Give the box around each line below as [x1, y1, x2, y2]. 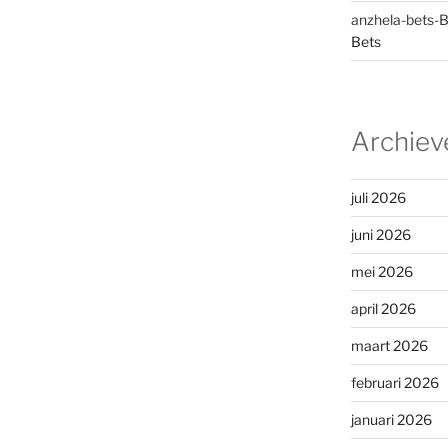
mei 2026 [350, 263, 413, 281]
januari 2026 [350, 411, 432, 429]
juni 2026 [350, 226, 411, 244]
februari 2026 [350, 374, 439, 392]
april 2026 [350, 300, 416, 318]
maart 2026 [350, 337, 428, 355]
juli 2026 [350, 189, 406, 207]
